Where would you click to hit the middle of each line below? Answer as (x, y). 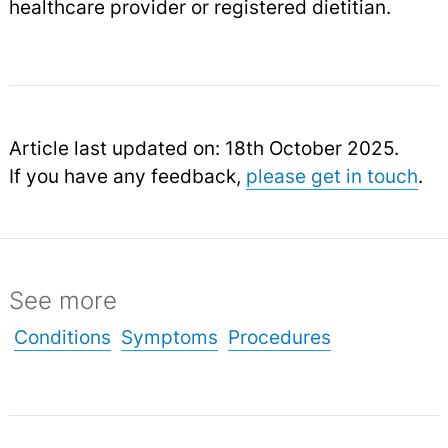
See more (62, 300)
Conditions (62, 336)
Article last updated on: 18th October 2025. (203, 147)
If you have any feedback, (127, 175)
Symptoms (169, 336)
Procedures (279, 336)
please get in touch (331, 175)
